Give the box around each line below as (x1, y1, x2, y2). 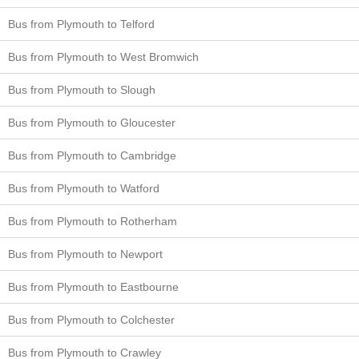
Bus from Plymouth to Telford (8, 17, 155, 30)
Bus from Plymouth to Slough (8, 83, 155, 96)
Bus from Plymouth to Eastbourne (8, 280, 179, 293)
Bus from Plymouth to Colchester (8, 313, 175, 326)
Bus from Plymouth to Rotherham (8, 214, 177, 228)
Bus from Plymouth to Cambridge (8, 148, 176, 162)
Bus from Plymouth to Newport (8, 247, 163, 260)
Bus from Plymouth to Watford (8, 181, 159, 195)
